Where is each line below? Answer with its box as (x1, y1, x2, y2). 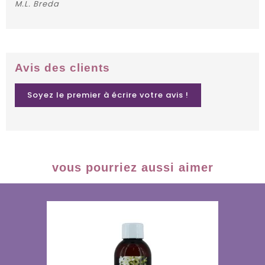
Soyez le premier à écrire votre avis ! (27, 89, 189, 101)
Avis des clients (15, 62, 110, 75)
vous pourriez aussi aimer (51, 161, 214, 174)
